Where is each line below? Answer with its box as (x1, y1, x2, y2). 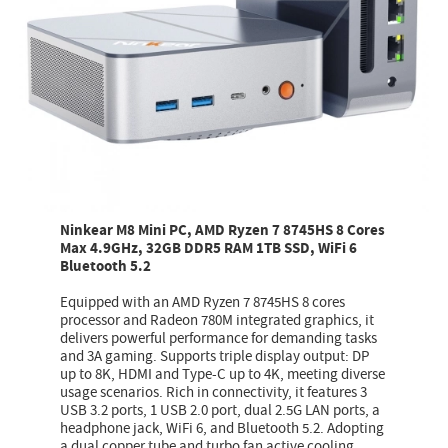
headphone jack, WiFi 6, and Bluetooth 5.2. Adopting (60, 418, 385, 440)
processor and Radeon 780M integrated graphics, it (60, 310, 375, 332)
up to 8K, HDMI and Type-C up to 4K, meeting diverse (60, 364, 386, 386)
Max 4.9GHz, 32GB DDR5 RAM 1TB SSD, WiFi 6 (60, 238, 358, 260)
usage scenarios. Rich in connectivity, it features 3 (60, 382, 368, 404)
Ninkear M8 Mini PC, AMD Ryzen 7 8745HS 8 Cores (60, 220, 386, 242)
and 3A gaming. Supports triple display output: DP (60, 346, 371, 368)
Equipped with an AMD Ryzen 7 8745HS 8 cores (60, 292, 346, 314)
